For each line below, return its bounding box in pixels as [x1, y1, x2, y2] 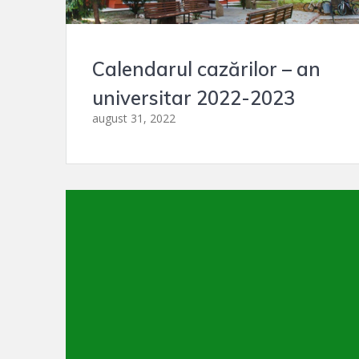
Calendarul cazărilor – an [92, 56, 321, 81]
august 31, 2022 [92, 110, 176, 126]
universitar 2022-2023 [92, 85, 296, 110]
